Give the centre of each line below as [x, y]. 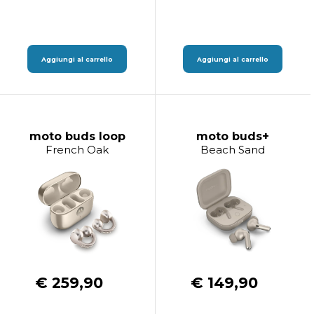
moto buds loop [77, 136]
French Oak [77, 150]
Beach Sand [233, 150]
